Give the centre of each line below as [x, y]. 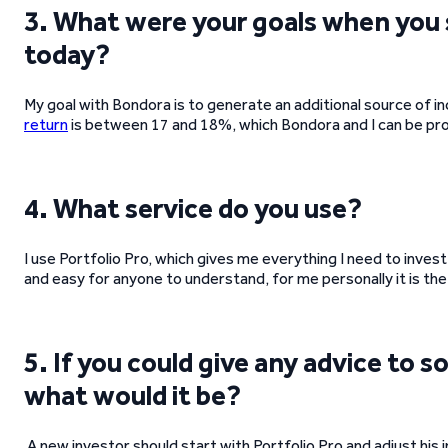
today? [67, 54]
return [46, 124]
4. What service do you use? [193, 208]
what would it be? [132, 395]
